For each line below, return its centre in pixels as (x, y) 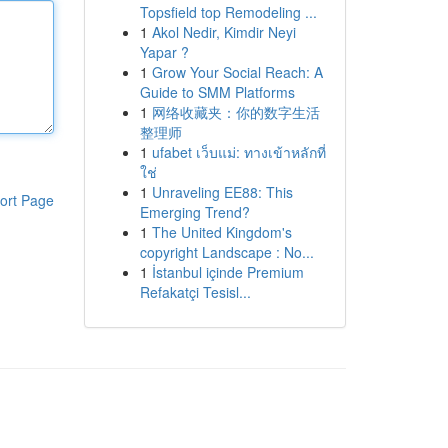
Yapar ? (164, 52)
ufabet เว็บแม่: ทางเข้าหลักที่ (238, 152)
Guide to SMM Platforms (217, 92)
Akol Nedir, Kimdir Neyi (223, 32)
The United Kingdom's (221, 232)
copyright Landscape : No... (226, 252)
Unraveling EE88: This (222, 192)
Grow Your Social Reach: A (237, 72)
